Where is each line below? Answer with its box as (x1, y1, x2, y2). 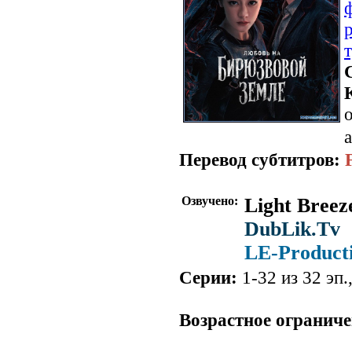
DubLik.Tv (244, 218, 340, 241)
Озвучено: (181, 194, 241, 208)
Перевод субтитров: (179, 149, 340, 170)
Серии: (179, 267, 237, 288)
